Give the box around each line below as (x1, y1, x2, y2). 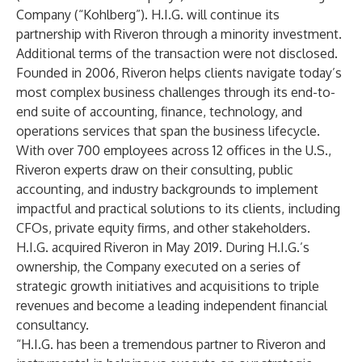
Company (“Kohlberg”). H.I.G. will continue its (16, 6, 280, 23)
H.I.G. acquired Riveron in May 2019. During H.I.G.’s (16, 239, 309, 255)
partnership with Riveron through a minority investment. (16, 26, 342, 42)
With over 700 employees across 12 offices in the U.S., (16, 142, 331, 158)
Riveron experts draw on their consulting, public (16, 162, 293, 178)
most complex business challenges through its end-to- (16, 84, 335, 100)
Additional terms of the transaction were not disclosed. (16, 45, 338, 61)
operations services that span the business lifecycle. (16, 123, 320, 139)
